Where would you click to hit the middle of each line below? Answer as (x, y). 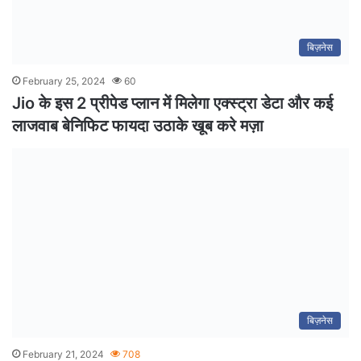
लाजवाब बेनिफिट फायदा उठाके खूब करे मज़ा (138, 125)
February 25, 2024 (64, 81)
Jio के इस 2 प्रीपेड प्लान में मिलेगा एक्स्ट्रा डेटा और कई (172, 103)
